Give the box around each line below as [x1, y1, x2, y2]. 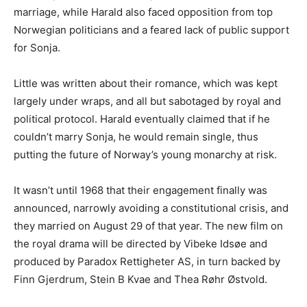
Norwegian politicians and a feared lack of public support [14, 23, 289, 37]
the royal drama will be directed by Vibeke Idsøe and [14, 237, 267, 251]
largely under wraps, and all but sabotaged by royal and [14, 95, 281, 108]
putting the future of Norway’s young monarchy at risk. [14, 148, 277, 162]
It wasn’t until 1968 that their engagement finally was [14, 184, 267, 197]
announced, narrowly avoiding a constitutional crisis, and [14, 201, 288, 215]
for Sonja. [14, 41, 60, 55]
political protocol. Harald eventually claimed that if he [14, 112, 270, 126]
